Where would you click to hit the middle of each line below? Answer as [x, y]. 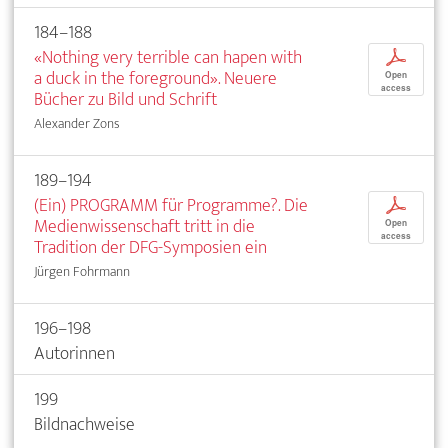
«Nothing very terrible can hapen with [168, 57]
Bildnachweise [84, 424]
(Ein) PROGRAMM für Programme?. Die [171, 205]
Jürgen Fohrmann [82, 271]
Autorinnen [74, 353]
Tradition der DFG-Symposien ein [150, 247]
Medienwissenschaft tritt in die [144, 226]
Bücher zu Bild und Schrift [125, 99]
